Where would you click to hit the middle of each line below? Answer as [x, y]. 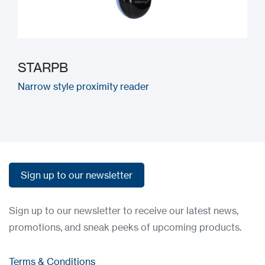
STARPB [43, 67]
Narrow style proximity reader [83, 86]
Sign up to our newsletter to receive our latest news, [124, 211]
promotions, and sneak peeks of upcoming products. [125, 227]
